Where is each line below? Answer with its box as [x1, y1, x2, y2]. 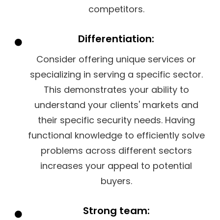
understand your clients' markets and [34, 98, 198, 111]
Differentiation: [78, 31, 154, 46]
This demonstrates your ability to [43, 83, 189, 96]
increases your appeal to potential [40, 159, 192, 172]
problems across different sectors [40, 144, 192, 157]
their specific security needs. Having [37, 113, 195, 126]
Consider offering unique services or [36, 53, 196, 65]
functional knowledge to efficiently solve [27, 129, 205, 141]
